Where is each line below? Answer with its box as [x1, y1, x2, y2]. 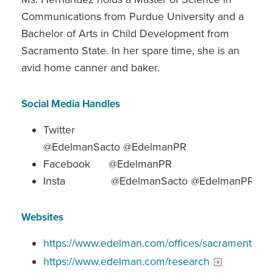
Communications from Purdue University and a [21, 9, 244, 23]
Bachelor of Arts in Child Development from [21, 26, 229, 40]
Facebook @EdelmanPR [43, 157, 172, 171]
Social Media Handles [21, 97, 120, 110]
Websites [21, 210, 63, 224]
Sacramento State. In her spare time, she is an [21, 43, 239, 57]
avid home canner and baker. [21, 60, 160, 74]
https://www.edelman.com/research [43, 254, 210, 268]
